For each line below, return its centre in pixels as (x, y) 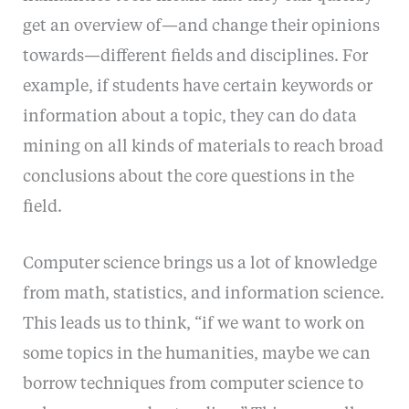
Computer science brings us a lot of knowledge (199, 263)
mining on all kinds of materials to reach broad (203, 147)
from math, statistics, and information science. (203, 294)
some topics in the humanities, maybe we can (196, 354)
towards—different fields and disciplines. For (195, 56)
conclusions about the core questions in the (188, 177)
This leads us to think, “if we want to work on (194, 324)
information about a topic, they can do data (189, 116)
